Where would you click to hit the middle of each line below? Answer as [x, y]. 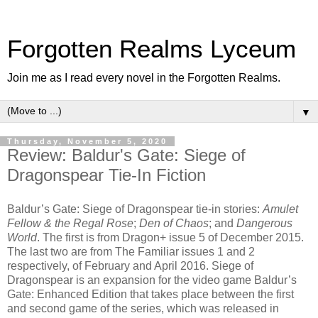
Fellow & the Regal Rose [70, 223]
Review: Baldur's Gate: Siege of [126, 155]
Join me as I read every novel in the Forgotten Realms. [144, 78]
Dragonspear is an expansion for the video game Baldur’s [152, 280]
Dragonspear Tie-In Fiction [106, 175]
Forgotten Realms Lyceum [152, 49]
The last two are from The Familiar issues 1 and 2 [131, 251]
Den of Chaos [174, 223]
